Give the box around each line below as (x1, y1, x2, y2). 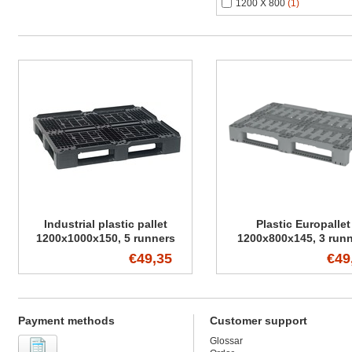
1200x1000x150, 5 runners (35, 232, 175, 244)
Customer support (210, 314, 307, 327)
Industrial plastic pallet (43, 218, 167, 230)
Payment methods (18, 314, 115, 327)
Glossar (210, 335, 243, 346)
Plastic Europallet (256, 218, 350, 230)
